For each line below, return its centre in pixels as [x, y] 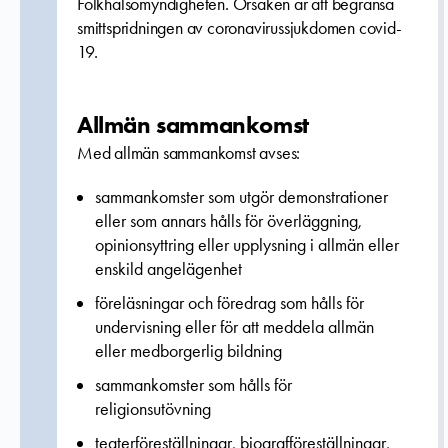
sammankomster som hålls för [193, 385]
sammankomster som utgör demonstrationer [241, 197]
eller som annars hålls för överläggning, [228, 221]
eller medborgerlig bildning [188, 351]
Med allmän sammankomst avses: [189, 153]
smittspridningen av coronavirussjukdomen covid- [239, 28]
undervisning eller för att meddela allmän [234, 327]
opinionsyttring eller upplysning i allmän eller [247, 245]
